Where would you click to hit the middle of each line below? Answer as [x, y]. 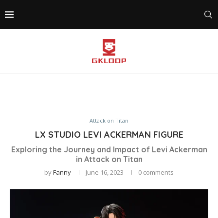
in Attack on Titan [109, 159]
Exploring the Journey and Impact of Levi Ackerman [109, 149]
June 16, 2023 [105, 172]
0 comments [156, 172]
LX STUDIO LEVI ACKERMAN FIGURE [109, 135]
